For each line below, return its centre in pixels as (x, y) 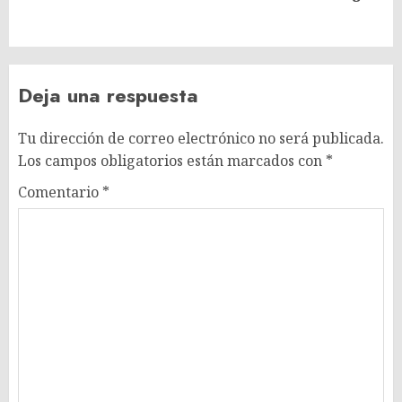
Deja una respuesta (108, 95)
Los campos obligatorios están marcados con (172, 160)
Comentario (60, 192)
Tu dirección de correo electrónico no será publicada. (201, 138)
